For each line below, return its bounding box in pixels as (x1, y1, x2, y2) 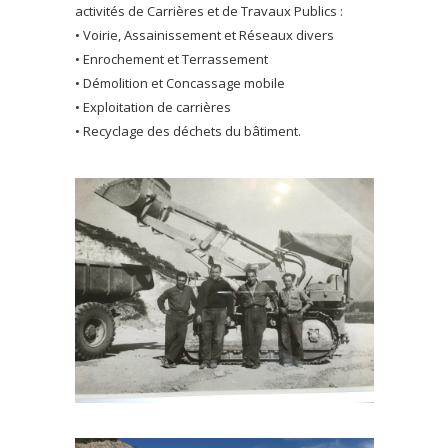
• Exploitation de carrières (74, 98, 231, 116)
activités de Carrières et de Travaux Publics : (74, 2, 343, 20)
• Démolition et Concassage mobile (74, 74, 285, 92)
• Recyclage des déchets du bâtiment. (74, 122, 301, 140)
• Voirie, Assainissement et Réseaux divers (74, 26, 334, 44)
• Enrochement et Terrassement (74, 50, 268, 68)
